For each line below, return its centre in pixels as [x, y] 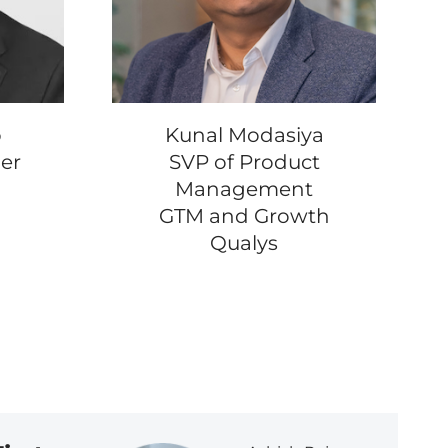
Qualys [244, 243]
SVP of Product [244, 162]
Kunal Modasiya [244, 135]
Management [244, 189]
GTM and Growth [244, 216]
